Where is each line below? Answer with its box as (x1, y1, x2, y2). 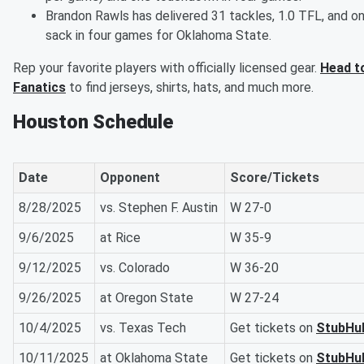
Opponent (100, 170, 160, 186)
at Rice (100, 230, 141, 246)
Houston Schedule (13, 110, 173, 134)
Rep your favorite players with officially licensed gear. (13, 60, 320, 76)
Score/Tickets (230, 170, 319, 186)
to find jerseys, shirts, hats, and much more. (66, 80, 314, 96)
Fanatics (13, 80, 66, 96)
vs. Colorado (100, 260, 170, 276)
